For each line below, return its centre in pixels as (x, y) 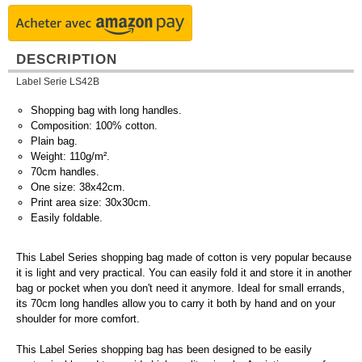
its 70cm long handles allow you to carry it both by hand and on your (176, 303)
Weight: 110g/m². (70, 156)
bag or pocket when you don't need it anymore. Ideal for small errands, (181, 288)
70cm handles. (65, 172)
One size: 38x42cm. (78, 187)
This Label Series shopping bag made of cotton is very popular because (184, 257)
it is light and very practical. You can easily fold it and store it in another (184, 273)
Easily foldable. (67, 218)
